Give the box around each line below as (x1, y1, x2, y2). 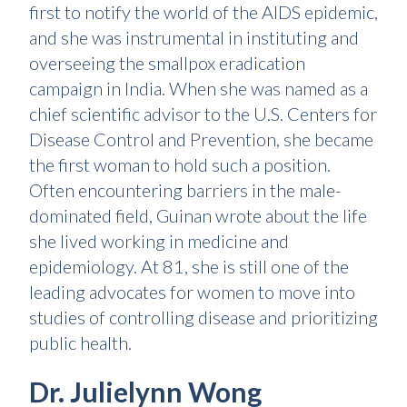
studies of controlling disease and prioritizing (29, 306, 378, 328)
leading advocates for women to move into (29, 281, 355, 303)
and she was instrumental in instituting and (29, 26, 359, 48)
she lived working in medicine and (29, 230, 289, 252)
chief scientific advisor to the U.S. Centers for (29, 103, 377, 124)
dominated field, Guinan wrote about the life (29, 204, 367, 226)
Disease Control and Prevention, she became (29, 128, 373, 150)
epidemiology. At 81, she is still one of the (29, 255, 349, 277)
